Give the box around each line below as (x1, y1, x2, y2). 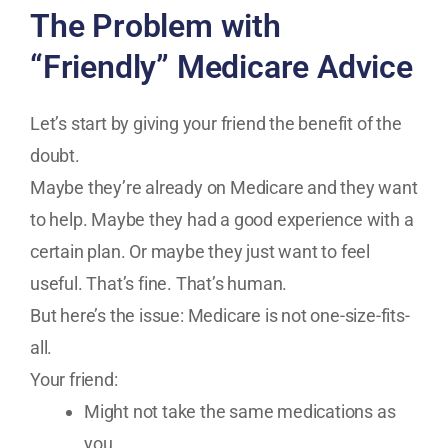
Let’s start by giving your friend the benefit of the (30, 112, 402, 134)
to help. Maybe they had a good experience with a (30, 208, 414, 230)
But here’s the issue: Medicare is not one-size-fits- (30, 304, 410, 326)
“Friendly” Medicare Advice (30, 48, 413, 87)
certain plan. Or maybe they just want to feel (30, 240, 370, 262)
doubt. (30, 144, 80, 166)
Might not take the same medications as (84, 400, 396, 422)
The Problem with (30, 7, 281, 46)
